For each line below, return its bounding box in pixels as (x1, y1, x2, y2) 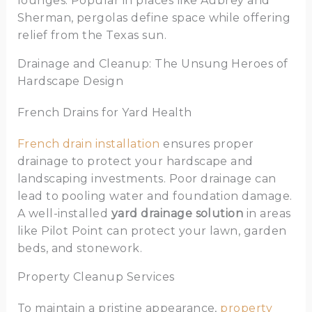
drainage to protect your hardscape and (17, 155, 253, 169)
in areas (243, 207, 291, 221)
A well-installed (17, 207, 111, 221)
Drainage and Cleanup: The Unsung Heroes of (17, 57, 288, 71)
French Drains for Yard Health (17, 106, 192, 120)
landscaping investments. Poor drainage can (17, 172, 276, 186)
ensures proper (159, 137, 254, 151)
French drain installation (17, 137, 160, 151)
